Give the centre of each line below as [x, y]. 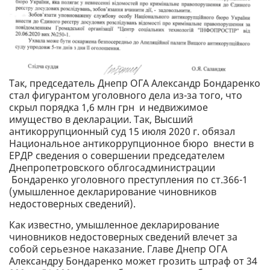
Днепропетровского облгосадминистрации [112, 167]
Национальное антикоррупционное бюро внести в [131, 143]
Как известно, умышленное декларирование [114, 224]
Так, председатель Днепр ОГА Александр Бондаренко [135, 83]
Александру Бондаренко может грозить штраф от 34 [133, 261]
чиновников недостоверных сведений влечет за [123, 237]
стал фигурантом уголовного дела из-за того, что [126, 95]
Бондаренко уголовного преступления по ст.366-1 [128, 179]
